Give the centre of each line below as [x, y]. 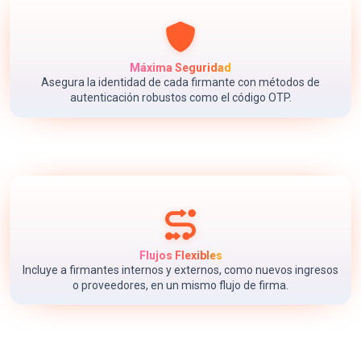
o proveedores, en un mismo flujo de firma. [180, 285]
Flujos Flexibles [180, 255]
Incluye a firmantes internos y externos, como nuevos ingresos [180, 270]
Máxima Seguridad [180, 68]
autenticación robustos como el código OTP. [180, 98]
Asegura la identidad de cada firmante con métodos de [180, 83]
